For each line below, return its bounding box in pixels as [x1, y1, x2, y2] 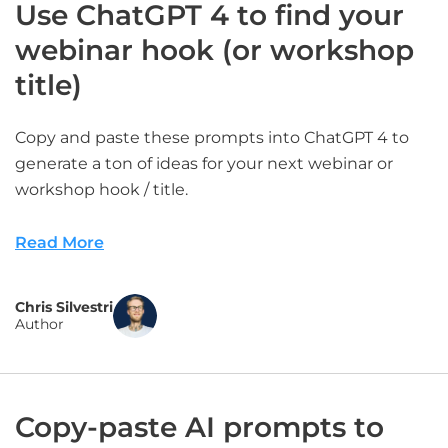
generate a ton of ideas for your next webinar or [15, 154, 393, 173]
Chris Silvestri [15, 298, 113, 316]
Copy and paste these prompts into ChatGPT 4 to [15, 128, 409, 147]
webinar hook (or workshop [15, 33, 414, 67]
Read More [15, 233, 104, 252]
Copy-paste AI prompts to [15, 410, 384, 444]
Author [15, 315, 64, 333]
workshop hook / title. [15, 180, 188, 199]
